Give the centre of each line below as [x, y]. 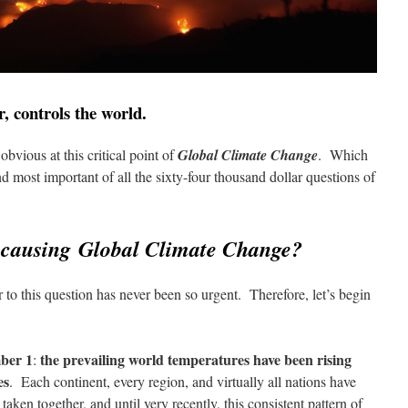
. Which [343, 154]
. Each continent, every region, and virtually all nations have [183, 381]
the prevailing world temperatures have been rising [196, 359]
